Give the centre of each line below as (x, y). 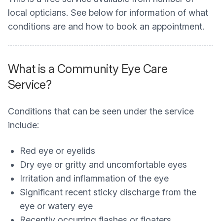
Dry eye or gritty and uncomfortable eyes (103, 165)
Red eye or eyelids (57, 151)
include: (23, 125)
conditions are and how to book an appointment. (106, 26)
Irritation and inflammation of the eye (94, 178)
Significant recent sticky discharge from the (108, 192)
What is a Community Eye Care (88, 69)
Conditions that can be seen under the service (101, 111)
